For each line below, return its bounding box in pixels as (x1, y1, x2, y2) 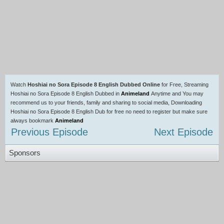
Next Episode (154, 126, 213, 137)
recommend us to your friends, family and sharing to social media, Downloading (10, 99, 202, 105)
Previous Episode (11, 126, 88, 137)
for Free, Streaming (160, 81, 208, 87)
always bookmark (10, 117, 55, 123)
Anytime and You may (151, 90, 203, 96)
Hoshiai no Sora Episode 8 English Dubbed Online (27, 81, 160, 87)
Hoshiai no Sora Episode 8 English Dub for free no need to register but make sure (10, 108, 207, 114)
